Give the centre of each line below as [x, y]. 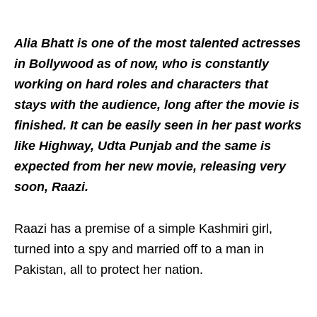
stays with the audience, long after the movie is [157, 105]
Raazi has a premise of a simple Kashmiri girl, [143, 229]
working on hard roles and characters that [141, 85]
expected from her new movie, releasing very [150, 167]
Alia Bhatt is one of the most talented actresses [157, 44]
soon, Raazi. [51, 187]
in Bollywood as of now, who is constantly [142, 64]
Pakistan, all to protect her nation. [109, 270]
